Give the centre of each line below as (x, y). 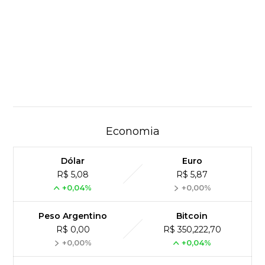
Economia (132, 131)
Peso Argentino (73, 216)
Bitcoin (192, 216)
